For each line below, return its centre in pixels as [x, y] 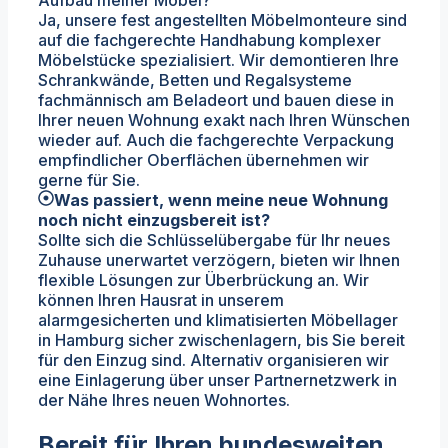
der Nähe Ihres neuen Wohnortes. [164, 400]
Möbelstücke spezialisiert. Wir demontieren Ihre [218, 60]
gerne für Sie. [89, 180]
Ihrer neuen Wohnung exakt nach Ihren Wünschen [224, 120]
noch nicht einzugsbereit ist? [154, 220]
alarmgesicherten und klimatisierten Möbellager [218, 320]
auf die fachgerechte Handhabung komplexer [209, 40]
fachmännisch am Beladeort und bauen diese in [216, 100]
